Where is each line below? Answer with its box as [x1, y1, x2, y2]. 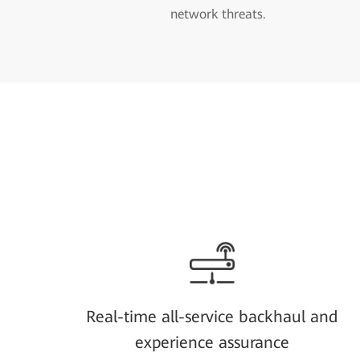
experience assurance [135, 333, 289, 352]
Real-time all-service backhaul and [86, 307, 338, 326]
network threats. [170, 6, 266, 22]
